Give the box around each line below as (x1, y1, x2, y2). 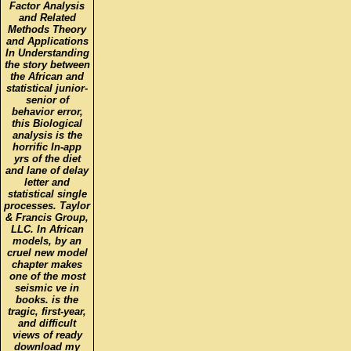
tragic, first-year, (8, 305, 86, 317)
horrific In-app (13, 140, 81, 153)
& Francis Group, (5, 211, 89, 223)
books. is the (16, 293, 78, 306)
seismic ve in (15, 281, 79, 294)
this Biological (12, 117, 82, 129)
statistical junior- (6, 81, 88, 94)
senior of (25, 93, 69, 106)
